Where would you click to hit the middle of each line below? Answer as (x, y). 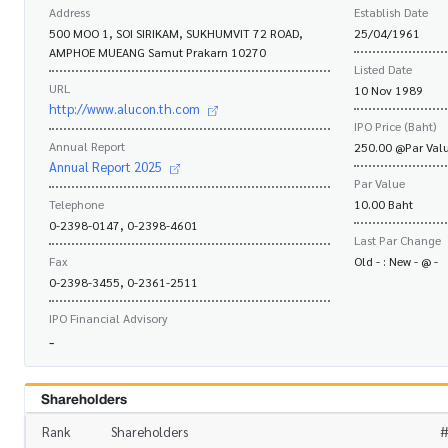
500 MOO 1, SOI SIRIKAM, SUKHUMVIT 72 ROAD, (176, 33)
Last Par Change (397, 240)
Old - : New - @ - (396, 261)
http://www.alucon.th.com (124, 108)
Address (69, 12)
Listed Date (383, 69)
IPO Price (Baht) (395, 126)
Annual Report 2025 (105, 166)
